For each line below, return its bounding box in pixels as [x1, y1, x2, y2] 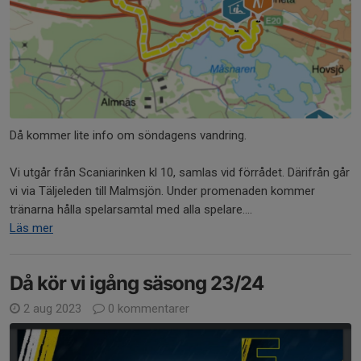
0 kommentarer [105, 301, 189, 316]
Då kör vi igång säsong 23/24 [10, 271, 263, 295]
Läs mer [10, 220, 53, 235]
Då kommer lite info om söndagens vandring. [10, 127, 247, 143]
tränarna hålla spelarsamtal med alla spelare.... [10, 201, 252, 217]
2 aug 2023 [20, 301, 85, 316]
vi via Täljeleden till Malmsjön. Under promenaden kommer [10, 183, 315, 198]
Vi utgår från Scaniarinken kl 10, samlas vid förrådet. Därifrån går [10, 164, 350, 180]
